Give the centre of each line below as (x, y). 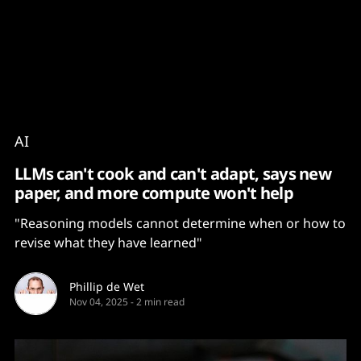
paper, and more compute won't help (154, 193)
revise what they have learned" (108, 243)
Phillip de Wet (107, 286)
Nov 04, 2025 (99, 302)
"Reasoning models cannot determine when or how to (180, 223)
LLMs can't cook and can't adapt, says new (173, 173)
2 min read (160, 302)
